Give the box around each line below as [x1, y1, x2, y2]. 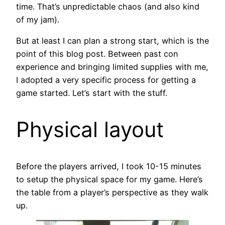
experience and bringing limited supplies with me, [16, 62, 208, 72]
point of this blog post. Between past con [16, 49, 178, 59]
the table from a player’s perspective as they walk [16, 187, 208, 197]
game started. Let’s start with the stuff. [16, 88, 167, 98]
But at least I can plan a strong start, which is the [16, 36, 209, 46]
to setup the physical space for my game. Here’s [16, 174, 203, 184]
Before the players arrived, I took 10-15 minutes [16, 161, 201, 171]
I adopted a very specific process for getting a [16, 75, 196, 85]
